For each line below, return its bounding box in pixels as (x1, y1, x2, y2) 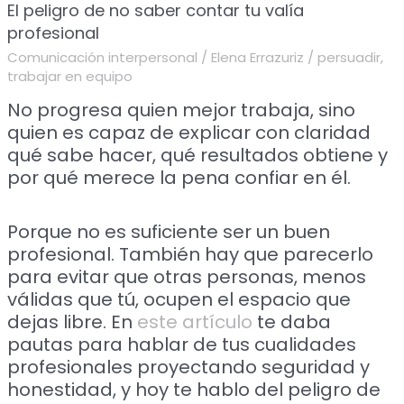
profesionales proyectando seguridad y (7, 353, 371, 380)
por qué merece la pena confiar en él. (7, 164, 352, 190)
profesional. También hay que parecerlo (7, 241, 374, 267)
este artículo (137, 308, 253, 335)
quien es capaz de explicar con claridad (7, 119, 372, 145)
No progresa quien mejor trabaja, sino (7, 96, 356, 123)
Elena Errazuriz (211, 47, 308, 67)
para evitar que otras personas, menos (7, 263, 367, 289)
